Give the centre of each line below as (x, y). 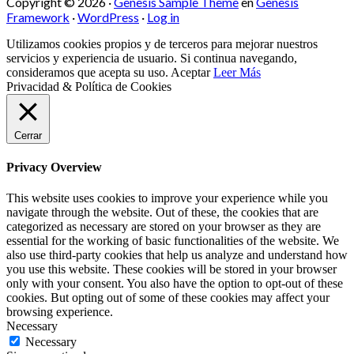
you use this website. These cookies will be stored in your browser (171, 269)
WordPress (108, 17)
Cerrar (28, 135)
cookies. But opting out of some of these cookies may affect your (168, 298)
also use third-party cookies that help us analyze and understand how (177, 255)
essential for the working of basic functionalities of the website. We (173, 241)
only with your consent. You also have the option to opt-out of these (175, 284)
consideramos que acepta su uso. (88, 72)
